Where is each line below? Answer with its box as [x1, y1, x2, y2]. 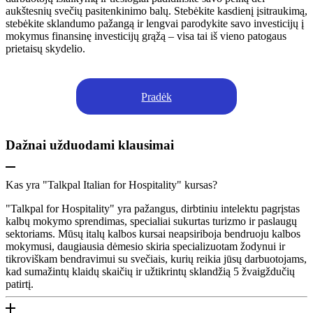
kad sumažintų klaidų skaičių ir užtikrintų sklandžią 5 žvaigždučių [6, 265, 295, 277]
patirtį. [6, 277, 34, 290]
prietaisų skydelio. [6, 43, 85, 55]
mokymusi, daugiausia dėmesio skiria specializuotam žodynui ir [6, 240, 285, 252]
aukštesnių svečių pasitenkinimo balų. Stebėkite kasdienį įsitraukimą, [6, 5, 307, 17]
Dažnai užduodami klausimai [6, 138, 174, 153]
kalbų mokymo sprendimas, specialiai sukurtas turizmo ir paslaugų [6, 214, 297, 227]
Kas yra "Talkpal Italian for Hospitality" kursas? [6, 178, 217, 191]
